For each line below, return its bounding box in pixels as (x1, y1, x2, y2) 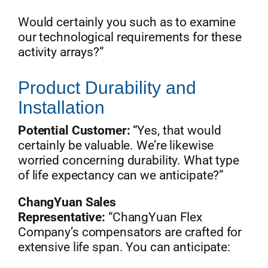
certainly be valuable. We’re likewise (17, 138, 214, 153)
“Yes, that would (130, 123, 221, 138)
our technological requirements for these (17, 29, 242, 44)
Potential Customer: (17, 123, 130, 138)
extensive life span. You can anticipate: (17, 239, 230, 254)
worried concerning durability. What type (17, 153, 239, 167)
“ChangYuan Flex (105, 209, 203, 224)
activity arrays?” (17, 44, 104, 59)
